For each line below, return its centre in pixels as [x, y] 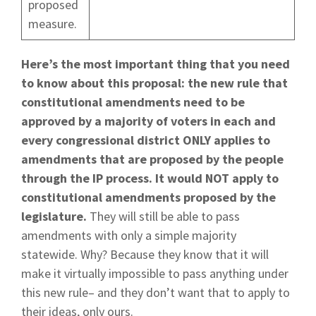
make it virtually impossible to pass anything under [155, 273]
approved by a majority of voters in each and [148, 121]
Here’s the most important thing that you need [156, 64]
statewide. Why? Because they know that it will [145, 254]
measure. [53, 24]
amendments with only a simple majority [129, 235]
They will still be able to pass [165, 216]
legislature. [55, 216]
